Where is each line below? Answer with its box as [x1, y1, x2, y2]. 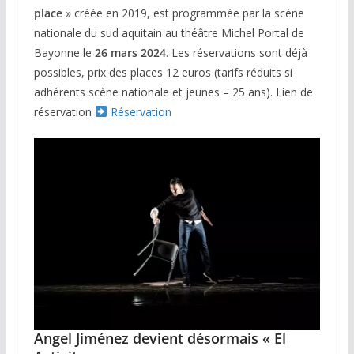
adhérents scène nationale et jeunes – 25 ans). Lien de [33, 85, 313, 100]
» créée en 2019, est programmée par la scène [62, 6, 304, 21]
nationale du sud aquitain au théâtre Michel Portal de [33, 25, 304, 40]
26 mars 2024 [94, 45, 166, 60]
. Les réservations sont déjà [165, 45, 307, 60]
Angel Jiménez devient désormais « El [33, 328, 286, 348]
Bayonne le [33, 45, 95, 60]
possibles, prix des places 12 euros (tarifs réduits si [33, 65, 292, 80]
